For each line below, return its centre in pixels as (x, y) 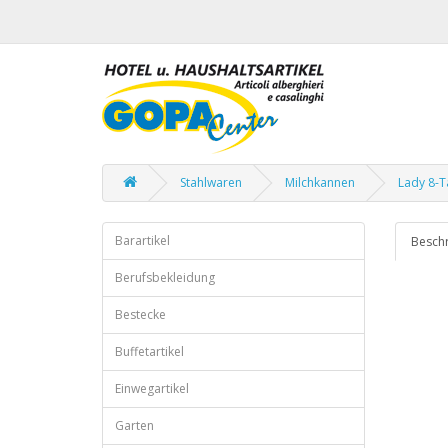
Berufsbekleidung (165, 277)
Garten (134, 425)
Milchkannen (320, 182)
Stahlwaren (211, 182)
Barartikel (142, 240)
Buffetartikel (149, 351)
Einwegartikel (152, 388)
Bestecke (140, 314)
